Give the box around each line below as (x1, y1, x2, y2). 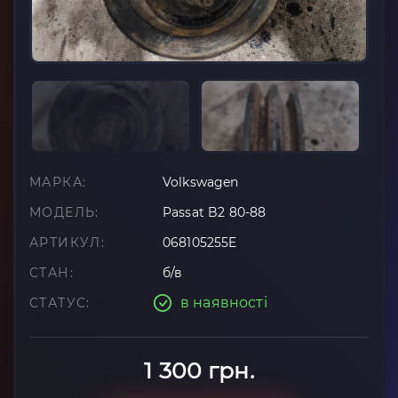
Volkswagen (163, 174, 239, 190)
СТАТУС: (29, 295, 91, 311)
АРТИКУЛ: (29, 235, 106, 251)
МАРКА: (29, 174, 87, 190)
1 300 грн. (144, 357, 254, 384)
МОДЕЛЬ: (29, 204, 99, 220)
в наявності (180, 294, 267, 311)
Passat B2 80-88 (163, 204, 267, 220)
